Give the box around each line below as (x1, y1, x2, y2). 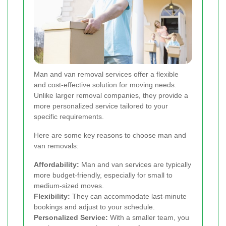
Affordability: (34, 160, 79, 169)
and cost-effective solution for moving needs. (34, 81, 177, 89)
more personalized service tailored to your (34, 102, 168, 110)
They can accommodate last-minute (70, 192, 187, 201)
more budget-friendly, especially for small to (34, 171, 173, 180)
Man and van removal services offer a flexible (34, 70, 179, 79)
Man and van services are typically (79, 160, 191, 169)
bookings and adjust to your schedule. (34, 203, 155, 211)
